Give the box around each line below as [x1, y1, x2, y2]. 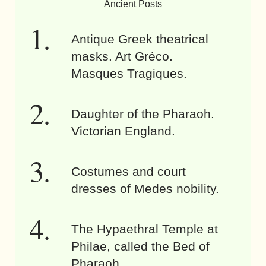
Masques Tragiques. [71, 66, 187, 81]
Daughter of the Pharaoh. [71, 107, 214, 121]
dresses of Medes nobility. [71, 182, 219, 196]
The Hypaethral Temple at [71, 222, 218, 236]
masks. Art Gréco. [71, 49, 173, 64]
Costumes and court [71, 164, 186, 179]
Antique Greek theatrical [71, 32, 208, 46]
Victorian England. [71, 124, 175, 138]
